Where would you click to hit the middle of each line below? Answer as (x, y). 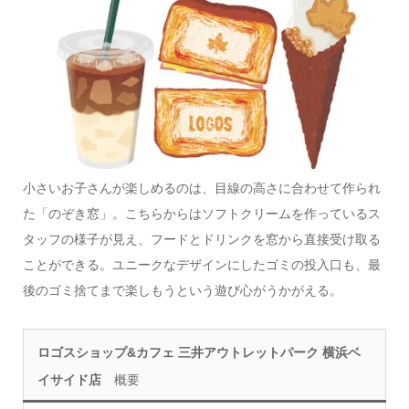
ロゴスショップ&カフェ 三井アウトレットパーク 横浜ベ (199, 352)
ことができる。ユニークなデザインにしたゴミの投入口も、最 (201, 264)
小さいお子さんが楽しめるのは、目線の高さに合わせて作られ (201, 188)
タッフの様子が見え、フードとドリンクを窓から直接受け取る (201, 239)
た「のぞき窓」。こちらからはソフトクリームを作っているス (201, 213)
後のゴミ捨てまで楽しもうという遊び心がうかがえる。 (182, 290)
